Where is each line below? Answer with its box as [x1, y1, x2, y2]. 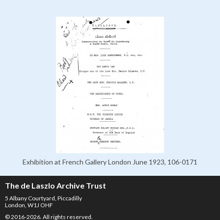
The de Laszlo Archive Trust [5, 181, 106, 191]
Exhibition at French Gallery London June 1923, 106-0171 [23, 158, 197, 166]
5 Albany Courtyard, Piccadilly [5, 194, 82, 202]
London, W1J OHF [5, 201, 53, 209]
